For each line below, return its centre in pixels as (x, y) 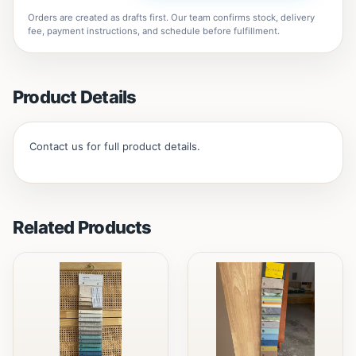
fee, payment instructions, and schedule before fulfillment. (154, 31)
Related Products (82, 227)
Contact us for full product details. (115, 146)
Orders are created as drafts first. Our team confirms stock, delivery (171, 17)
